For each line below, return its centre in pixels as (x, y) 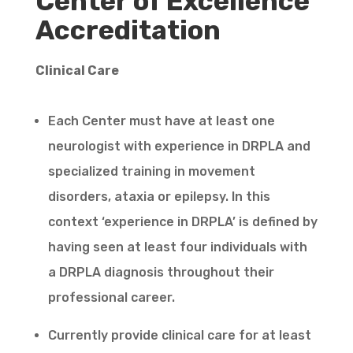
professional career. (111, 298)
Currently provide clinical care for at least (179, 336)
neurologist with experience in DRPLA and (179, 147)
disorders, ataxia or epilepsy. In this (159, 197)
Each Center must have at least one (161, 121)
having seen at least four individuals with (177, 247)
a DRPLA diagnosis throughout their (161, 273)
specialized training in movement (151, 172)
